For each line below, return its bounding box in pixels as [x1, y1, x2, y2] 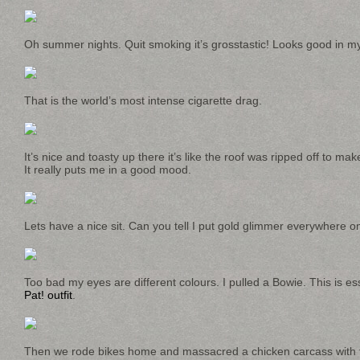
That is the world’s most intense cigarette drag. [24, 94, 262, 108]
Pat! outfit [24, 288, 72, 302]
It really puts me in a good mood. [24, 163, 191, 177]
